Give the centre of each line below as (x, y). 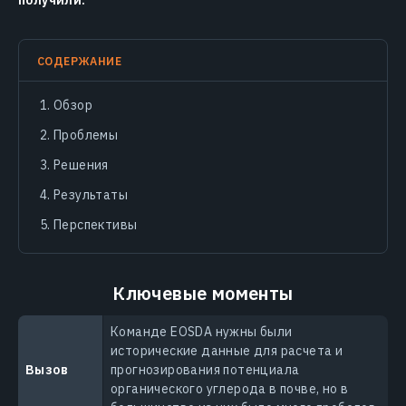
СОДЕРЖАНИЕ (79, 61)
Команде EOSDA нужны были (202, 332)
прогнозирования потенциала (205, 370)
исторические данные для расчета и (227, 351)
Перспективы (96, 225)
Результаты (91, 195)
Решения (81, 165)
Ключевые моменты (203, 293)
